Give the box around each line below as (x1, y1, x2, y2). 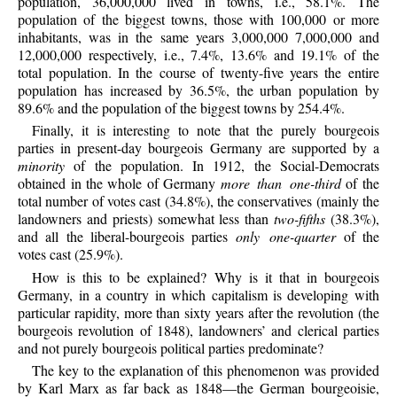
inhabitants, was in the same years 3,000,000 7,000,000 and (18, 27, 379, 46)
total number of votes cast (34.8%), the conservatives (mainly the (18, 191, 379, 211)
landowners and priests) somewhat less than (18, 209, 275, 229)
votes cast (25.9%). (18, 245, 124, 264)
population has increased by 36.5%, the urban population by (18, 80, 379, 99)
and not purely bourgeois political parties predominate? (18, 338, 324, 357)
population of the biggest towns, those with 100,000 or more (18, 9, 379, 28)
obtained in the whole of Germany (18, 174, 221, 193)
